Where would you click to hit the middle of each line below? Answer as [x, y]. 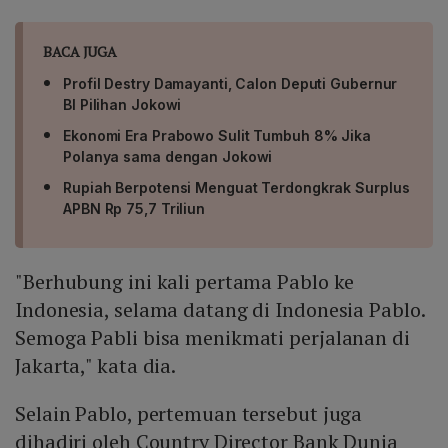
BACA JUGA [80, 52]
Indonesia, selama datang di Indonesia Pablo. [220, 310]
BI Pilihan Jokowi [122, 105]
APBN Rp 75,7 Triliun [134, 209]
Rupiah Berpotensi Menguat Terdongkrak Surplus [236, 188]
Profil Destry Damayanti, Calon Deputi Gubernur [230, 84]
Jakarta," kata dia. [96, 366]
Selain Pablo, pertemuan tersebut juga [189, 414]
